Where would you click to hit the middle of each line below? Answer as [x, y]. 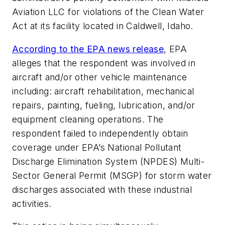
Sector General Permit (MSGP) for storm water [112, 175]
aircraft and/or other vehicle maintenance [100, 77]
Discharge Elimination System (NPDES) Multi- [108, 161]
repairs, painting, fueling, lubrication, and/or [104, 105]
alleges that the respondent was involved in [104, 63]
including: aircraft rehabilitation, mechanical [103, 91]
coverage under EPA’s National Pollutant [97, 147]
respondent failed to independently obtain [100, 133]
